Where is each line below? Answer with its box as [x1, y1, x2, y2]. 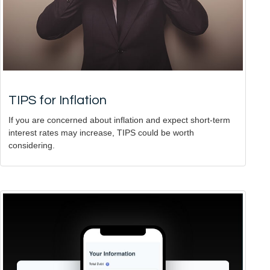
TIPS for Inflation [8, 93, 107, 108]
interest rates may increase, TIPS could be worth [8, 128, 194, 138]
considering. [8, 140, 55, 151]
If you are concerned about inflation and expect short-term [8, 115, 230, 125]
